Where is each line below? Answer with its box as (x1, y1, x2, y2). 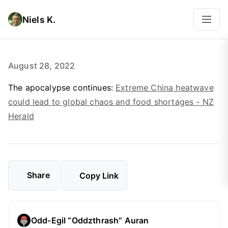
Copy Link (79, 170, 119, 181)
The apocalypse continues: (8, 82, 116, 93)
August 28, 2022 (8, 61, 75, 71)
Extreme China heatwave (116, 82, 214, 93)
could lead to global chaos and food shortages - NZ (8, 97, 214, 107)
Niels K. (22, 14, 56, 25)
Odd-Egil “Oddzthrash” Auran (31, 215, 149, 225)
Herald (8, 111, 34, 121)
